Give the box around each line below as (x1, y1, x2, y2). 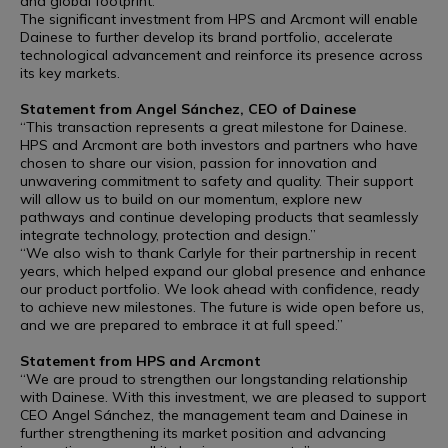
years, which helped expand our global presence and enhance (20, 262, 426, 280)
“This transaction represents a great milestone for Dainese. (20, 118, 407, 136)
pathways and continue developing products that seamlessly (20, 208, 418, 226)
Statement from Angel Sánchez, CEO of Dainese (20, 100, 356, 118)
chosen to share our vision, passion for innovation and (20, 154, 377, 172)
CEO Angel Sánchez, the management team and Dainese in (20, 406, 408, 424)
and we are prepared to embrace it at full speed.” (20, 316, 343, 334)
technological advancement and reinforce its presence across (20, 46, 423, 64)
